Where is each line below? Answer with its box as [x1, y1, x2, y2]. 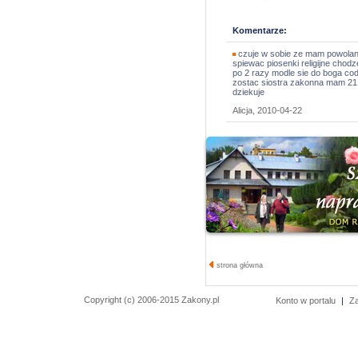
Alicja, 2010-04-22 [233, 105, 302, 115]
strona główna [214, 261, 263, 269]
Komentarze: [233, 26, 287, 35]
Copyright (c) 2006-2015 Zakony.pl [84, 295, 219, 304]
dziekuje [233, 87, 265, 97]
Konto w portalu [276, 296, 336, 305]
